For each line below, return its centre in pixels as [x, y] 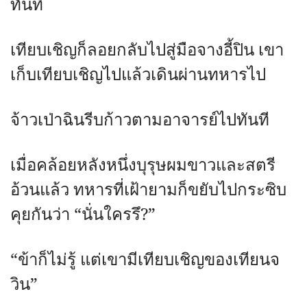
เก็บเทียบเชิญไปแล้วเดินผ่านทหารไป [138, 75]
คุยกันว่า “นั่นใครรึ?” [83, 215]
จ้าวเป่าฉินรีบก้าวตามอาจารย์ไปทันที [140, 120]
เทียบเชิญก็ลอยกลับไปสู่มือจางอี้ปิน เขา [147, 50]
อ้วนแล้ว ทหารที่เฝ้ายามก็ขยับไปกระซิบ [148, 190]
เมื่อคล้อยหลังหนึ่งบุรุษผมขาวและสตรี [143, 165]
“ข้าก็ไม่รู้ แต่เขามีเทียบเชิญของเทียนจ [145, 260]
